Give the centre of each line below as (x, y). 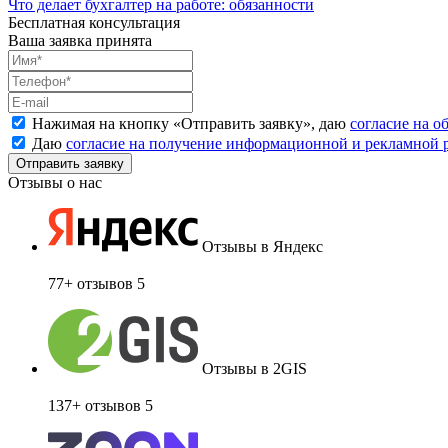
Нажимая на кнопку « (106, 123)
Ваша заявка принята (80, 40)
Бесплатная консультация (94, 22)
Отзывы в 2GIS (254, 368)
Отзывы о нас (55, 182)
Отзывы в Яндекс (262, 246)
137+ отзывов (94, 405)
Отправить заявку (242, 123)
